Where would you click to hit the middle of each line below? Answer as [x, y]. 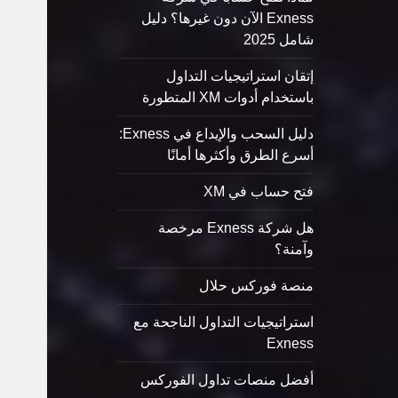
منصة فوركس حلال [256, 286]
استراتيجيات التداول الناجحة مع [223, 322]
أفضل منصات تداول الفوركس [227, 380]
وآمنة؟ [294, 250]
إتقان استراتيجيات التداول [239, 76]
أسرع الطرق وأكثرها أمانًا [240, 155]
